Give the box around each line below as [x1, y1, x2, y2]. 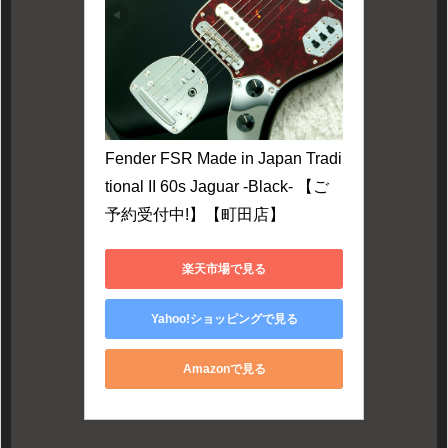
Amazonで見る [182, 361, 266, 376]
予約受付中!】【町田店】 [105, 206, 285, 224]
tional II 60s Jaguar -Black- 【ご [105, 178, 329, 196]
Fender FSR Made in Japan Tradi [105, 150, 342, 168]
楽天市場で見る [182, 261, 266, 276]
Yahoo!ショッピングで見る [150, 311, 298, 326]
